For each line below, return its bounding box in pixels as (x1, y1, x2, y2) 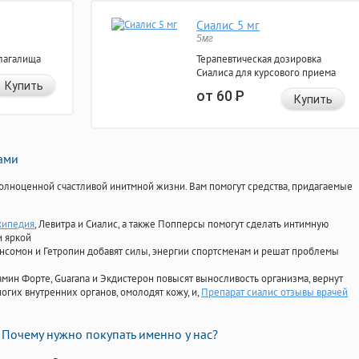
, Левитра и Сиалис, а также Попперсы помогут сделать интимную (34, 217, 329, 232)
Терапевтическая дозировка (196, 52, 321, 67)
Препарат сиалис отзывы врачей (201, 285, 348, 300)
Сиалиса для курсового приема (196, 66, 336, 80)
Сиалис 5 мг (196, 18, 260, 34)
